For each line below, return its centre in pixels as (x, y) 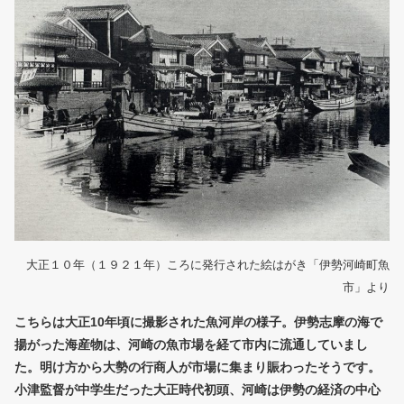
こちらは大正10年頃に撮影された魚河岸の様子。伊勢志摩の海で (198, 321)
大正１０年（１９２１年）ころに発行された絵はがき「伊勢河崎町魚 (208, 264)
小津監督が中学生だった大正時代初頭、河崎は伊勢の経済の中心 (197, 389)
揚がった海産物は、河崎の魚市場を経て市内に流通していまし (191, 344)
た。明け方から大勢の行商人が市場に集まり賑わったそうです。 (197, 367)
